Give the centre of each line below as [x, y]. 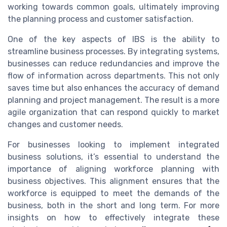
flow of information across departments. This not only [113, 76]
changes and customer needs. [65, 125]
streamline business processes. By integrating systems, [113, 52]
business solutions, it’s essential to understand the [113, 157]
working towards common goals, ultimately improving [113, 7]
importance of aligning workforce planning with [113, 169]
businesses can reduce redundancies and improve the [113, 64]
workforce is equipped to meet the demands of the [113, 194]
